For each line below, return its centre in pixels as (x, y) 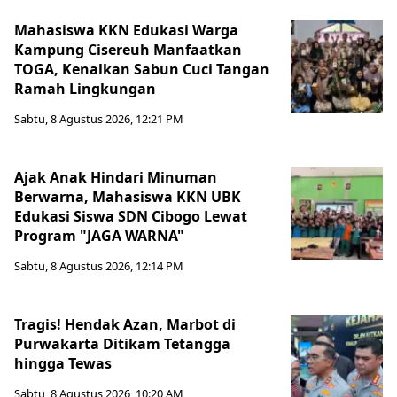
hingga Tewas (63, 363)
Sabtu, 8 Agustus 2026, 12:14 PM (99, 265)
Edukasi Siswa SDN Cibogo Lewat (131, 216)
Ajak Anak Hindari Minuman (116, 177)
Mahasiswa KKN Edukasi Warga (126, 30)
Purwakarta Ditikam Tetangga (122, 343)
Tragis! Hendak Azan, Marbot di (125, 324)
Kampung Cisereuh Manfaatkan (128, 49)
